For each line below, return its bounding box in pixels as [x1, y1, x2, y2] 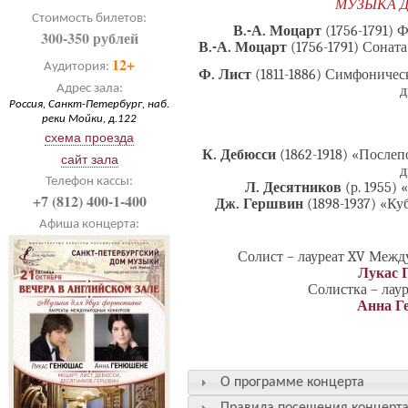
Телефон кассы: [46, 175, 133, 189]
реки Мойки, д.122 [42, 113, 137, 125]
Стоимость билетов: [32, 12, 147, 25]
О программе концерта [220, 374, 365, 390]
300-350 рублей [40, 27, 138, 48]
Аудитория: [44, 60, 112, 74]
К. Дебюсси [202, 146, 280, 163]
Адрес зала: [56, 82, 123, 96]
